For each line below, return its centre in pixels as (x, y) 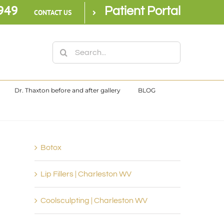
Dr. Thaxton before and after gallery (67, 90)
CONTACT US (53, 12)
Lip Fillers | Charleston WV (86, 174)
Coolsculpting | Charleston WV (94, 200)
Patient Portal (142, 11)
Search (65, 49)
